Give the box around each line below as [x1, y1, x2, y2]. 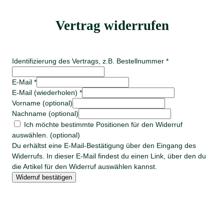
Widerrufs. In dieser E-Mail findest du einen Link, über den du [12, 151, 206, 160]
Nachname [12, 109, 48, 117]
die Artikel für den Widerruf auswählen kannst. [12, 162, 157, 170]
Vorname [12, 98, 42, 107]
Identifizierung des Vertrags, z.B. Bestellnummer [12, 56, 166, 65]
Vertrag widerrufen [55, 17, 169, 33]
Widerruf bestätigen [16, 173, 72, 181]
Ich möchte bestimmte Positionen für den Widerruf [22, 120, 182, 128]
